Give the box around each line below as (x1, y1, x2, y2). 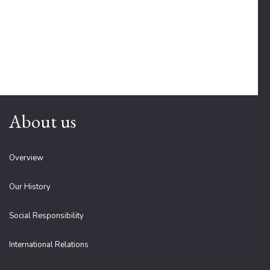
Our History (9, 181, 51, 192)
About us (9, 110, 76, 133)
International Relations (9, 239, 89, 250)
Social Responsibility (9, 210, 84, 221)
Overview (9, 152, 43, 163)
